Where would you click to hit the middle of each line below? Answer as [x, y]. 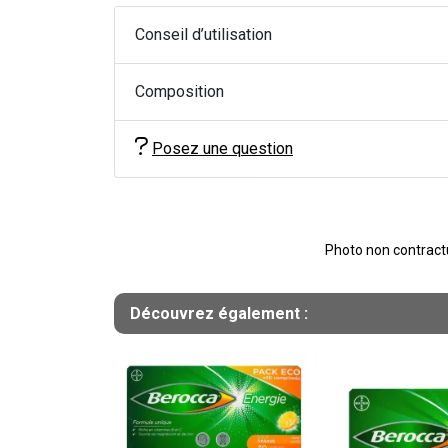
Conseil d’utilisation [203, 34]
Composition [179, 91]
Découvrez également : [219, 313]
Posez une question [222, 148]
